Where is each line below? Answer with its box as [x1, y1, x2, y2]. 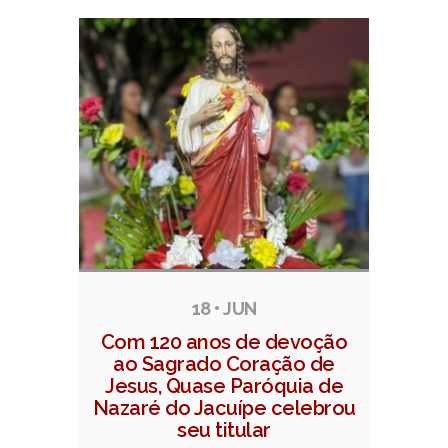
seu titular [177, 418, 271, 443]
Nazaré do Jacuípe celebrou [92, 396, 356, 421]
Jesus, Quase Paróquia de [105, 374, 343, 399]
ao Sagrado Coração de [113, 352, 335, 377]
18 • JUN [191, 298, 257, 320]
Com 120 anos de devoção [100, 330, 348, 355]
